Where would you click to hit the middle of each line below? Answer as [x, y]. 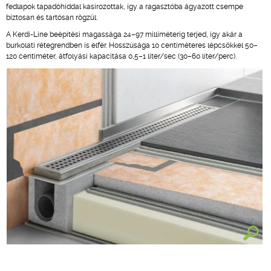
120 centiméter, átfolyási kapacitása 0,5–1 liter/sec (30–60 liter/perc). [121, 56]
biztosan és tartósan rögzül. [52, 18]
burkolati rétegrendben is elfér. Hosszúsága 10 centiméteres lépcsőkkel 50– [132, 45]
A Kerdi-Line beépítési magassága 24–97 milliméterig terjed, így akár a [124, 34]
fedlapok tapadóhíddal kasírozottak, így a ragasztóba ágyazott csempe [125, 7]
